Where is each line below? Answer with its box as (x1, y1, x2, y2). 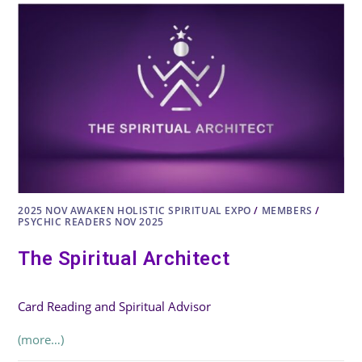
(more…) (18, 331, 65, 348)
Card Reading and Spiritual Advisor (18, 298, 212, 315)
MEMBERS (261, 204, 313, 218)
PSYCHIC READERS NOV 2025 (18, 215, 164, 229)
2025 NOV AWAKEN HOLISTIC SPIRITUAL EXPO (18, 204, 251, 218)
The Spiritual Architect (18, 247, 230, 271)
